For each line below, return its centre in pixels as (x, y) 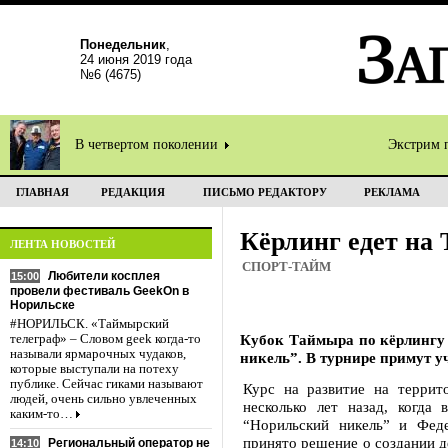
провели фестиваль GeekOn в (99, 291)
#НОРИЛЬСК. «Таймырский (89, 324)
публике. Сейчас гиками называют (106, 384)
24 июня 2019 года (136, 59)
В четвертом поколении (148, 144)
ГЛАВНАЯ (42, 192)
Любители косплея (104, 276)
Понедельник (123, 44)
